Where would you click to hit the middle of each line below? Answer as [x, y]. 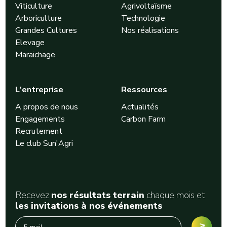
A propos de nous [47, 107]
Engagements [40, 119]
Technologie [143, 18]
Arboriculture [39, 18]
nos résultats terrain [98, 195]
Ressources [144, 89]
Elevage [30, 42]
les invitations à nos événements [89, 205]
